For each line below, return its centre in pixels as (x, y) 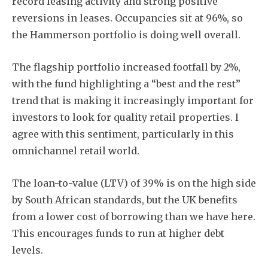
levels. (28, 250)
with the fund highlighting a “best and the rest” (126, 83)
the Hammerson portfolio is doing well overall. (126, 34)
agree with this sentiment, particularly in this (123, 134)
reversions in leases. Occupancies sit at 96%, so (127, 18)
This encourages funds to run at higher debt (118, 233)
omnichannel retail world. (76, 150)
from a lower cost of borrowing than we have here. (134, 216)
